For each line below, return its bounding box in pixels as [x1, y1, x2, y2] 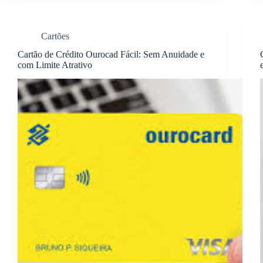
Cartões [41, 31, 69, 41]
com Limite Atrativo [18, 59, 92, 70]
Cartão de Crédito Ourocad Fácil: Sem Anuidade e [18, 49, 204, 59]
